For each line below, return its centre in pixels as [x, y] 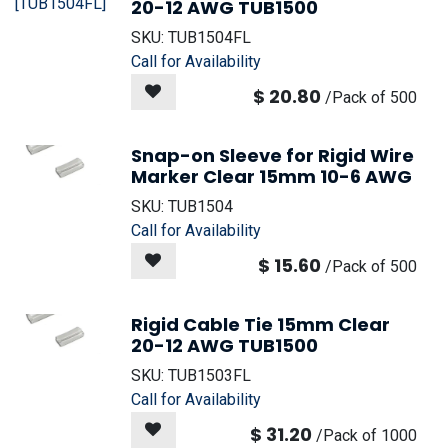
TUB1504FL [209, 37]
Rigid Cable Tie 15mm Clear [260, 324]
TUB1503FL [209, 375]
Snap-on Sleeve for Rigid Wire [272, 155]
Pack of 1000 [369, 435]
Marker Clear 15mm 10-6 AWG [271, 176]
